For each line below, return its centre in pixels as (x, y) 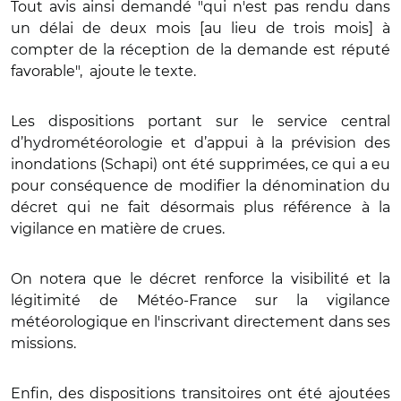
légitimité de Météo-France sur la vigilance (200, 300)
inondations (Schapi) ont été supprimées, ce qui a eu (200, 164)
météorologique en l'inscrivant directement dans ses (200, 321)
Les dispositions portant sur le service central (200, 121)
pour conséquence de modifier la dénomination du (200, 185)
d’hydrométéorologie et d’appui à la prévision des (200, 142)
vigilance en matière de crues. (118, 228)
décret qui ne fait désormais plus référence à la (200, 207)
